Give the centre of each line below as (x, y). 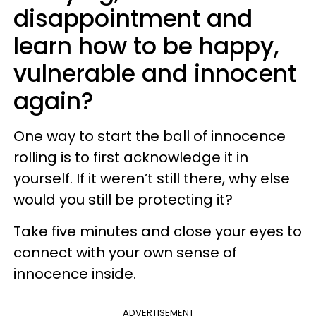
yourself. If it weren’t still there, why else (152, 178)
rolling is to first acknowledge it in (131, 157)
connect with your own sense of (125, 253)
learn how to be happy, (146, 46)
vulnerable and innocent (155, 74)
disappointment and (133, 19)
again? (54, 101)
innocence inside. (75, 274)
